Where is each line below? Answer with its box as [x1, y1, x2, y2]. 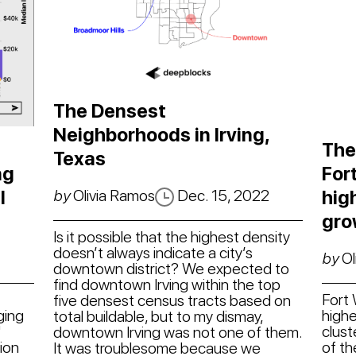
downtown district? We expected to [52, 258, 289, 278]
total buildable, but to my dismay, [52, 306, 263, 326]
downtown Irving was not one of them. [52, 322, 302, 342]
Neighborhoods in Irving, [52, 122, 269, 146]
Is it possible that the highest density [52, 226, 290, 246]
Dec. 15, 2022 [173, 185, 269, 205]
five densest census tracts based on [52, 290, 291, 310]
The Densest [52, 99, 166, 122]
